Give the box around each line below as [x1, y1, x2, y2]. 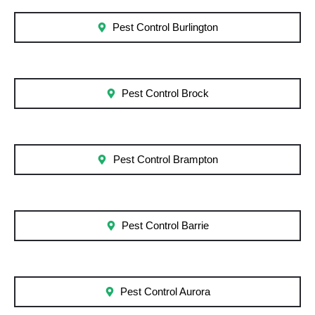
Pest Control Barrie [122, 220, 210, 232]
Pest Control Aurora [120, 286, 211, 298]
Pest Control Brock [122, 88, 210, 100]
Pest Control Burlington [112, 22, 219, 34]
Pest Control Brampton [112, 154, 218, 166]
